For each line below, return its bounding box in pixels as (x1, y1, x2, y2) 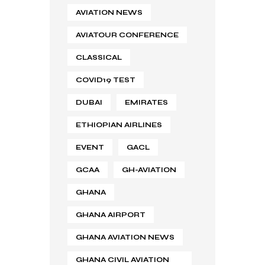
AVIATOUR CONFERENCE (76, 30, 179, 39)
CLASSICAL (76, 53, 122, 62)
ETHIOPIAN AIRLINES (76, 120, 162, 129)
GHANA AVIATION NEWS (76, 232, 174, 241)
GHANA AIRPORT (76, 210, 146, 219)
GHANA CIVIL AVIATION (76, 255, 169, 264)
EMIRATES (125, 98, 168, 106)
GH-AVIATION (122, 165, 176, 174)
